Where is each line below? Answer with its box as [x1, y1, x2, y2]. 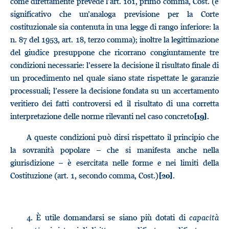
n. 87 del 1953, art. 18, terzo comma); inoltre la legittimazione [10, 34, 219, 44]
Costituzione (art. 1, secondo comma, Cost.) [10, 170, 158, 180]
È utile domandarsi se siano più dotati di [36, 212, 190, 222]
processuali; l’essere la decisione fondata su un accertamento [10, 85, 219, 96]
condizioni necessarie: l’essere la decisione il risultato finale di [10, 60, 219, 70]
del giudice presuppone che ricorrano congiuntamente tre [10, 47, 219, 57]
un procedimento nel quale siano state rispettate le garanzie [10, 73, 219, 83]
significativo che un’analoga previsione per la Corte [10, 9, 219, 19]
